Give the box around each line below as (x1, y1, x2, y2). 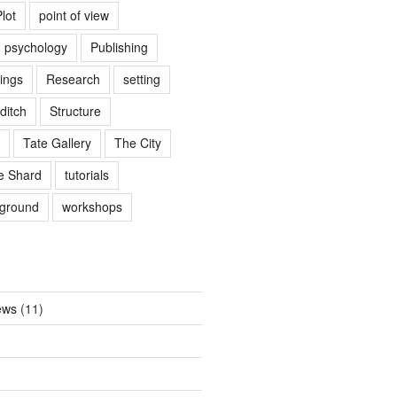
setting (122, 70, 160, 88)
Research (45, 70, 100, 88)
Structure (49, 102, 101, 120)
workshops (61, 198, 122, 215)
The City (113, 134, 161, 152)
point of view (38, 6, 109, 24)
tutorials (64, 166, 109, 183)
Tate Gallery (22, 134, 91, 152)
